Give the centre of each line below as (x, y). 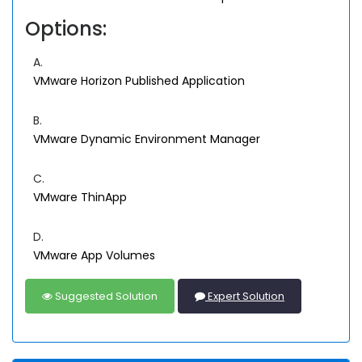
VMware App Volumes (94, 256)
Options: (66, 29)
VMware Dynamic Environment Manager (147, 139)
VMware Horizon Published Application (139, 81)
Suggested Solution (105, 297)
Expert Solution (245, 297)
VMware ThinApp (80, 198)
